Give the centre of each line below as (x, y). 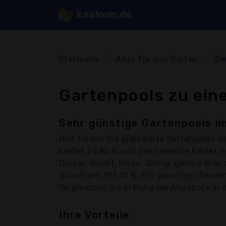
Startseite (79, 59)
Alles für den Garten (157, 59)
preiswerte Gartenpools (168, 139)
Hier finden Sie (90, 139)
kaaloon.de (103, 15)
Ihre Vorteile (95, 215)
